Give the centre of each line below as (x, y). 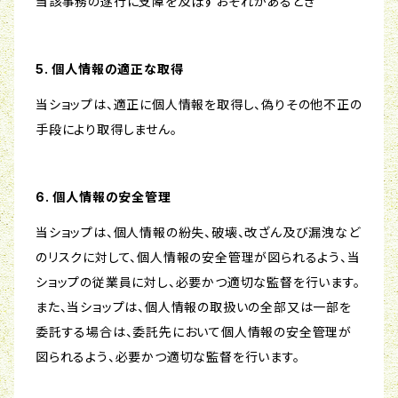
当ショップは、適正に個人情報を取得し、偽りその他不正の (199, 105)
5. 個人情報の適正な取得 (110, 69)
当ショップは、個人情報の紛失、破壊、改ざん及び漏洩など (198, 233)
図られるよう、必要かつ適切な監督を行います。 (168, 357)
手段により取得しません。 (107, 130)
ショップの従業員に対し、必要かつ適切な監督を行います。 (198, 283)
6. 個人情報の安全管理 (103, 197)
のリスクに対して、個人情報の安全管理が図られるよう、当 (198, 258)
